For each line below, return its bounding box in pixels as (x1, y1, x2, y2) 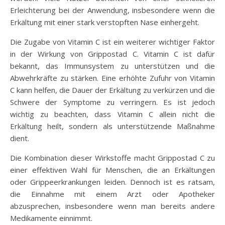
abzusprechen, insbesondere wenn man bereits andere (10, 200, 215, 211)
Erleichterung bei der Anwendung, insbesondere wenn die (10, 5, 215, 15)
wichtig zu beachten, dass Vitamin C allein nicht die (10, 108, 215, 119)
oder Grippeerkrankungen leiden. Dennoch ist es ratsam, (10, 176, 215, 187)
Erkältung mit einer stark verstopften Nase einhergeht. (10, 17, 199, 27)
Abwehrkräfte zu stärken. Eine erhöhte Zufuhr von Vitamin (10, 72, 215, 83)
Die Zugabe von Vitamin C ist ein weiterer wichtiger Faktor (10, 36, 215, 47)
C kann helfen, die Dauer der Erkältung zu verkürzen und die (10, 84, 215, 95)
